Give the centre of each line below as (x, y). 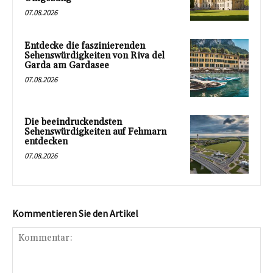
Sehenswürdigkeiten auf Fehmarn (95, 132)
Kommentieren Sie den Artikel (75, 214)
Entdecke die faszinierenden (85, 46)
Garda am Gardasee (67, 65)
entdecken (46, 142)
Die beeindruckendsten (73, 122)
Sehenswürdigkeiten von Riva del (94, 55)
